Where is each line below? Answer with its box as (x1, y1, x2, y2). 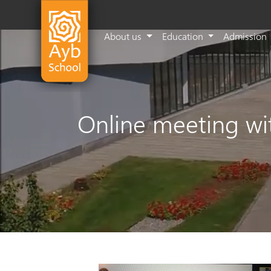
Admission (223, 30, 270, 42)
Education (162, 30, 206, 42)
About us (104, 30, 144, 42)
